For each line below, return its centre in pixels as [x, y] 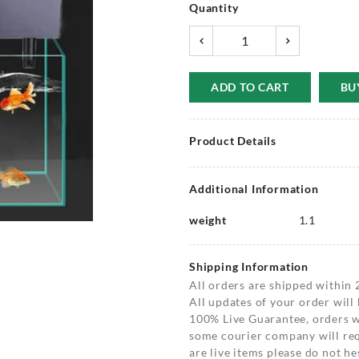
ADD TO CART [250, 87]
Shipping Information [249, 266]
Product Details [233, 141]
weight [208, 220]
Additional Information [254, 189]
